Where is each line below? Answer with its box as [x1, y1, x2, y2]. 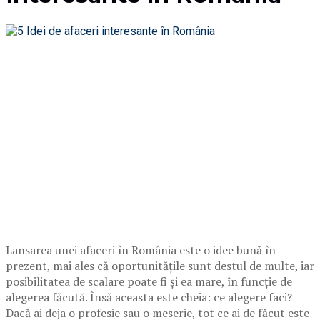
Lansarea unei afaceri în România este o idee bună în [6, 241, 276, 258]
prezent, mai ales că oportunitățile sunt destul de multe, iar [6, 257, 314, 274]
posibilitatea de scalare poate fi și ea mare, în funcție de [6, 273, 292, 289]
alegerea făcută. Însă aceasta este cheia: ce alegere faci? [6, 289, 292, 305]
